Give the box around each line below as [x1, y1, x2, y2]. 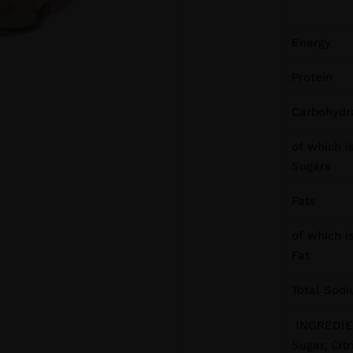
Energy [291, 35, 331, 50]
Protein [291, 70, 333, 84]
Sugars [291, 159, 331, 173]
